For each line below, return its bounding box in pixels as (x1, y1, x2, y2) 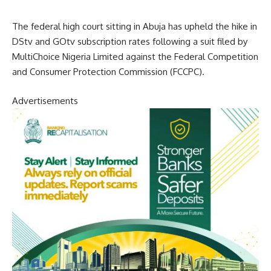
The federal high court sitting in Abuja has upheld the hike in (12, 21, 257, 33)
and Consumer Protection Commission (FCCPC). (12, 66, 204, 78)
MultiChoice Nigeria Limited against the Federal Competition (12, 51, 258, 63)
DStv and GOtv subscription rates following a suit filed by (12, 36, 247, 48)
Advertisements (12, 94, 78, 106)
